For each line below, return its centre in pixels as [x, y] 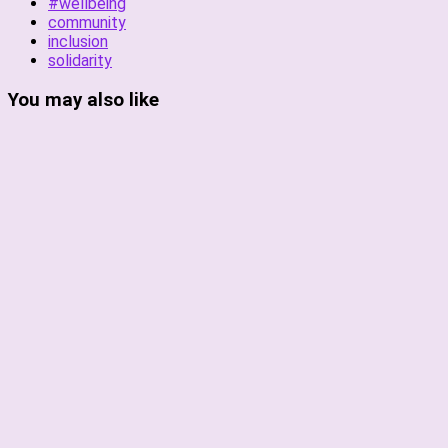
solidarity [80, 60]
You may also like [83, 99]
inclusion [78, 41]
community [87, 22]
